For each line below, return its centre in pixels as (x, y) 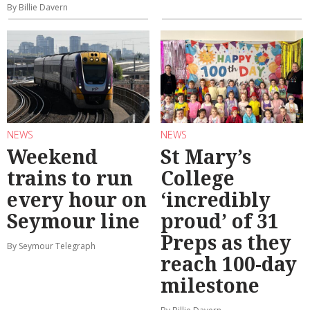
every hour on (77, 199)
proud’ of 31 (220, 220)
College (198, 177)
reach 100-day (229, 263)
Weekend (52, 156)
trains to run (70, 177)
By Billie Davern (37, 8)
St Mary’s (206, 156)
